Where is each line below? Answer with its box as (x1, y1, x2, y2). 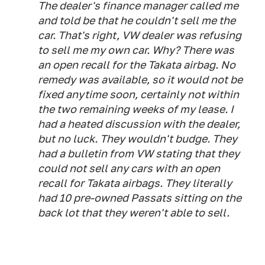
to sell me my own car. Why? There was (38, 44, 234, 56)
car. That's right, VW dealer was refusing (38, 29, 241, 41)
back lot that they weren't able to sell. (38, 206, 230, 219)
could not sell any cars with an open (38, 162, 220, 174)
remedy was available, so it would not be (38, 73, 243, 86)
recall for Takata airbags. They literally (38, 177, 232, 189)
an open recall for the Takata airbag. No (38, 59, 235, 71)
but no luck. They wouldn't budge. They (38, 132, 237, 145)
